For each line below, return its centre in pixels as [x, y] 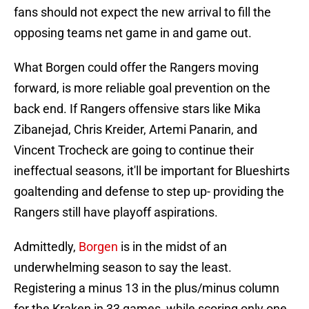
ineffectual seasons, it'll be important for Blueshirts [152, 171]
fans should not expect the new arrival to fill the [142, 12]
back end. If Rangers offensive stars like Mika [137, 109]
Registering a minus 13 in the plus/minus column [147, 288]
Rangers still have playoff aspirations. [116, 212]
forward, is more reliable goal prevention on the [142, 88]
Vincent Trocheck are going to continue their [134, 150]
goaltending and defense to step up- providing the [149, 192]
